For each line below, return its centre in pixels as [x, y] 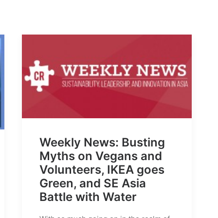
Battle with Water [88, 197]
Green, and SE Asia [93, 183]
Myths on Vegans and [101, 156]
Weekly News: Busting [102, 143]
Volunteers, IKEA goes [102, 170]
